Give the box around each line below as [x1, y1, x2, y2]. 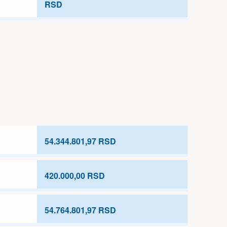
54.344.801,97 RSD [45, 135, 116, 147]
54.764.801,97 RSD [45, 204, 116, 216]
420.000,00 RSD [45, 170, 105, 181]
